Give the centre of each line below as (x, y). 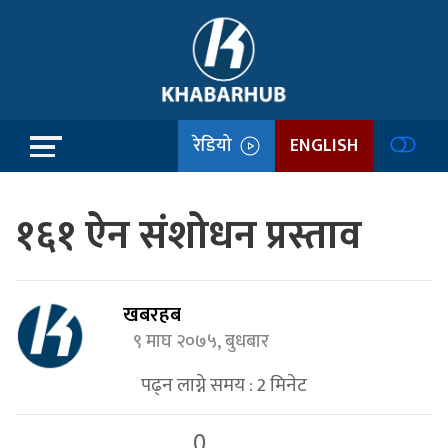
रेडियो (216, 145)
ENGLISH (324, 145)
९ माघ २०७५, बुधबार (205, 342)
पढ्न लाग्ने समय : (197, 385)
